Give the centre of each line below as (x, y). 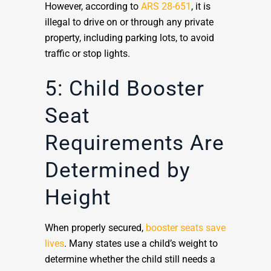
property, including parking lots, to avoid (129, 38)
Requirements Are (135, 143)
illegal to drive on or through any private (129, 22)
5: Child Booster (125, 89)
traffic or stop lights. (89, 54)
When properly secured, (95, 228)
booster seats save (186, 228)
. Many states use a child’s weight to (141, 244)
